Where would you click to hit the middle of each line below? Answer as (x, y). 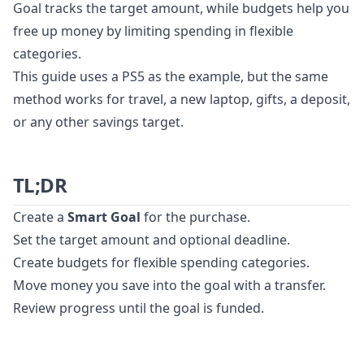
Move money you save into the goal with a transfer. (169, 286)
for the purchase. (195, 217)
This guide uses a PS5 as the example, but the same (171, 77)
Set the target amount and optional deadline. (152, 240)
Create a (40, 217)
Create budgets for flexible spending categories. (161, 263)
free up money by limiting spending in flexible (153, 31)
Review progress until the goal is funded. (139, 308)
